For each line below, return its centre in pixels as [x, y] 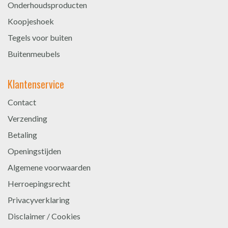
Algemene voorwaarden [49, 167]
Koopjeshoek [31, 21]
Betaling [22, 134]
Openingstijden [34, 151]
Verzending [27, 118]
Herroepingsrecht [39, 183]
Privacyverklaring [39, 199]
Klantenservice [36, 84]
